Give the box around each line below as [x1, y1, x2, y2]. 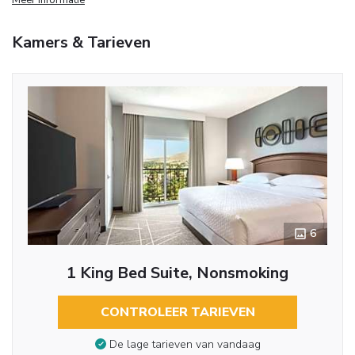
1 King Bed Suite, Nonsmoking [67, 261, 288, 284]
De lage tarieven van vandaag [109, 337, 261, 353]
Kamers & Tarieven [12, 31, 151, 53]
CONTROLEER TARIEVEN [100, 303, 255, 321]
